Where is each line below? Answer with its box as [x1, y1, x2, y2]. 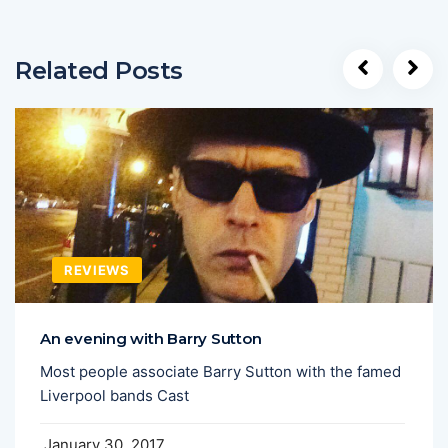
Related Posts [15, 55, 183, 85]
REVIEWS [64, 261, 130, 278]
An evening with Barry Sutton [40, 328, 262, 348]
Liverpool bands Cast [40, 385, 189, 405]
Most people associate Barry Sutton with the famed [40, 361, 401, 381]
